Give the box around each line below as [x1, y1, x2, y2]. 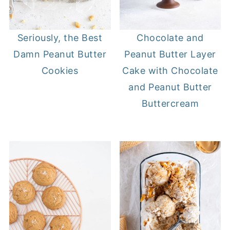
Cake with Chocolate [122, 65, 218, 76]
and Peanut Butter [128, 82, 212, 93]
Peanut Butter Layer [124, 49, 216, 60]
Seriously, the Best [17, 32, 103, 44]
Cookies [41, 65, 79, 76]
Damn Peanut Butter [13, 49, 107, 60]
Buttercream [141, 98, 199, 109]
